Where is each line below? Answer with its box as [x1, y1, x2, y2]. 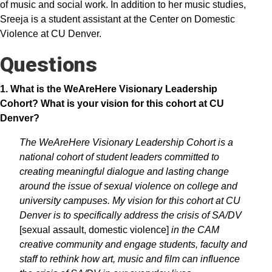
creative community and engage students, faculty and [19, 239, 247, 250]
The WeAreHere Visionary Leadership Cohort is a [19, 137, 233, 148]
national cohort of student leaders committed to [19, 152, 219, 162]
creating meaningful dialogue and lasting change [19, 166, 229, 177]
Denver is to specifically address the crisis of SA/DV [19, 210, 242, 220]
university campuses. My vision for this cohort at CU [19, 195, 240, 206]
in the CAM [169, 225, 219, 235]
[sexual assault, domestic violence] [19, 225, 169, 235]
